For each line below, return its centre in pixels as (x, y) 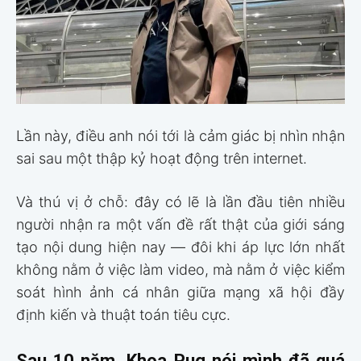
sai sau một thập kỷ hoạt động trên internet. (162, 159)
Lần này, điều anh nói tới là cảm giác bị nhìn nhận (180, 136)
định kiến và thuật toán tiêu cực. (123, 315)
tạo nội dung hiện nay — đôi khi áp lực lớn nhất (180, 247)
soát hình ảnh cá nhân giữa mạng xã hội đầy (180, 293)
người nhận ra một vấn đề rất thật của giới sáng (180, 225)
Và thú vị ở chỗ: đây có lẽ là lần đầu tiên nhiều (180, 202)
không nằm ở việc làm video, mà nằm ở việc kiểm (180, 270)
